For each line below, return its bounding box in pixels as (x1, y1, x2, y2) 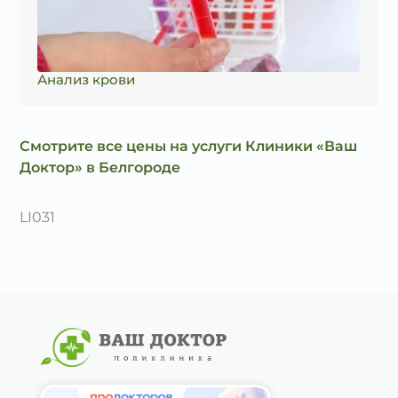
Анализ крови (37, 71, 136, 88)
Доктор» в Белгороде (20, 159, 181, 176)
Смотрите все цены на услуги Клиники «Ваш (20, 138, 358, 155)
